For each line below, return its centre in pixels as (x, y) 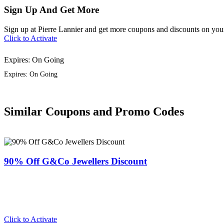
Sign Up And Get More (51, 10)
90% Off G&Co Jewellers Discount (75, 161)
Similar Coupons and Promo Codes (94, 111)
